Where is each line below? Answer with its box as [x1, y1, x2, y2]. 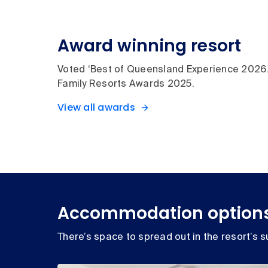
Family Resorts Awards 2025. [57, 80, 194, 90]
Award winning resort [57, 34, 241, 58]
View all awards [57, 100, 135, 115]
